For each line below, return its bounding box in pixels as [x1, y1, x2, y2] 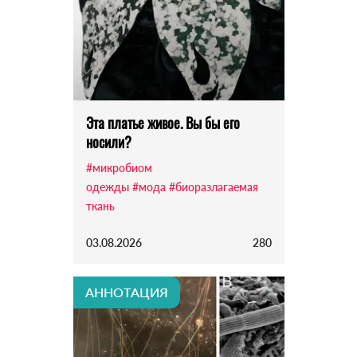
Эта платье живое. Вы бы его [85, 112, 240, 134]
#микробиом [85, 161, 152, 175]
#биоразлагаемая [168, 180, 258, 194]
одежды [85, 180, 129, 194]
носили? [85, 131, 131, 153]
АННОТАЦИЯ [84, 284, 168, 300]
